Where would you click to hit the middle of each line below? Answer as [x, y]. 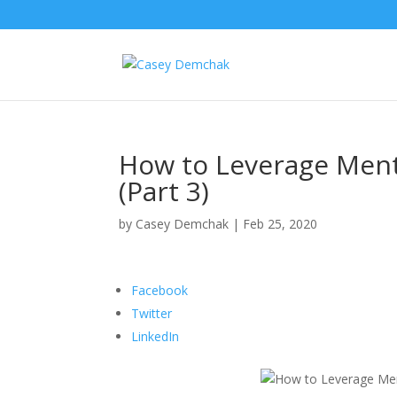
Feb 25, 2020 [280, 223]
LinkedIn [156, 336]
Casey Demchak [183, 223]
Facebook [160, 290]
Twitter [152, 313]
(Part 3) [164, 191]
